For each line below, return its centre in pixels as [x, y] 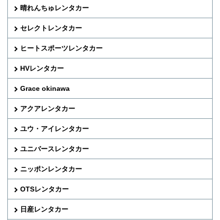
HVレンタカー [42, 68]
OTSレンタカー [44, 189]
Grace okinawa [45, 88]
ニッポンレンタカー [51, 169]
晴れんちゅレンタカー [55, 8]
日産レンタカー [44, 209]
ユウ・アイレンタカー [55, 128]
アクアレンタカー [48, 108]
